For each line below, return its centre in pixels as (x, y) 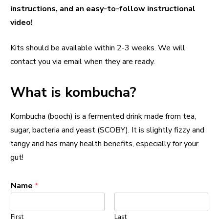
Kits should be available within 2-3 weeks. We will (98, 48)
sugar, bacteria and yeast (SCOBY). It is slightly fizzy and (107, 130)
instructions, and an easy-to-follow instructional (103, 9)
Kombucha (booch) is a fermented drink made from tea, (103, 116)
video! (22, 22)
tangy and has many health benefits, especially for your (104, 144)
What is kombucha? (73, 92)
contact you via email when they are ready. (83, 62)
